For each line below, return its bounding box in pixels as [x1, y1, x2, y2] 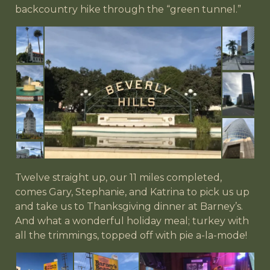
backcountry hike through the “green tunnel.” [15, 3, 241, 15]
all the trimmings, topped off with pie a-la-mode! [15, 229, 247, 241]
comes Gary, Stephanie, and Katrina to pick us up [15, 186, 250, 198]
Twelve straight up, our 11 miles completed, [15, 171, 222, 183]
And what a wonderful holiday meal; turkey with [15, 215, 249, 227]
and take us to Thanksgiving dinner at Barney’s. [15, 200, 243, 212]
